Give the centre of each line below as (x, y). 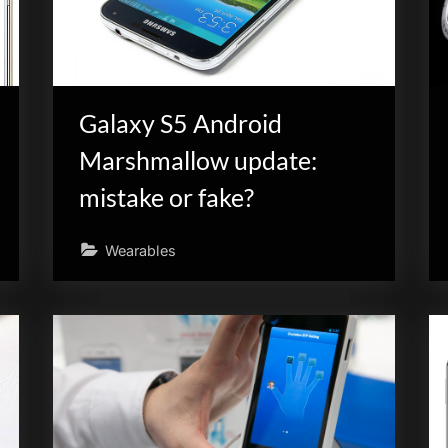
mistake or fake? (166, 198)
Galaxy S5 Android (180, 124)
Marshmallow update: (197, 161)
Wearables (140, 250)
